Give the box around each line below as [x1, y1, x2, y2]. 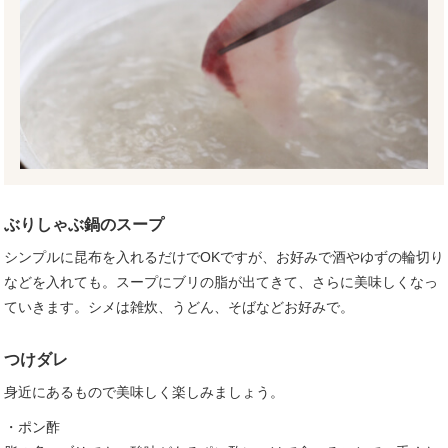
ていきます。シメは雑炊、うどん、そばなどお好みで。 [4, 298, 354, 315]
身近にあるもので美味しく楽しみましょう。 [4, 383, 284, 400]
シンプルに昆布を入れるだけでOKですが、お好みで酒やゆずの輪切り [4, 248, 444, 265]
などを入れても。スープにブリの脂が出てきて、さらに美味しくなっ [4, 273, 438, 290]
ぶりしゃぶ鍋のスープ [4, 215, 164, 233]
